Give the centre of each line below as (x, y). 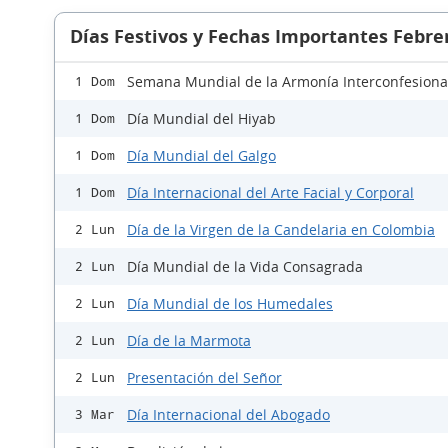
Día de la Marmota (189, 341)
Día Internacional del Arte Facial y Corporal (270, 193)
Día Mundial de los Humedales (230, 304)
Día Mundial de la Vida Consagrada (245, 267)
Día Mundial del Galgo (201, 156)
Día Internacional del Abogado (228, 415)
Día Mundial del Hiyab (201, 119)
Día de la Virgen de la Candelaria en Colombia (281, 230)
